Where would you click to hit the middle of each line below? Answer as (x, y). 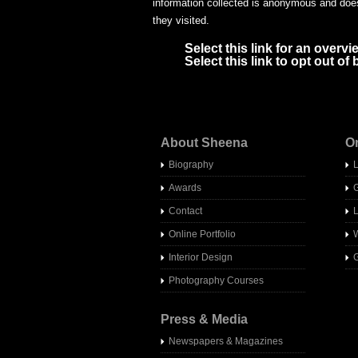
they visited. (181, 20)
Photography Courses (216, 280)
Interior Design (200, 257)
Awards (185, 188)
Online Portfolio (202, 234)
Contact (185, 211)
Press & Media (204, 319)
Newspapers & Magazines (225, 341)
